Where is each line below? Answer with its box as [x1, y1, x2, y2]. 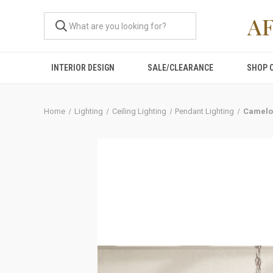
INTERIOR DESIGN [51, 63, 115, 73]
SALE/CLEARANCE [147, 63, 214, 73]
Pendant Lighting [175, 107, 235, 116]
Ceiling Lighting [112, 107, 166, 116]
